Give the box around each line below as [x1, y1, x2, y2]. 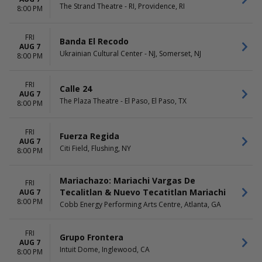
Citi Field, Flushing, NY [60, 143, 131, 153]
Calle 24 [60, 82, 92, 94]
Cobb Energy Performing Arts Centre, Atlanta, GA [60, 199, 221, 209]
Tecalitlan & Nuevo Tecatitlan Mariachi [60, 187, 226, 198]
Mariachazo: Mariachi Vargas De [60, 175, 195, 186]
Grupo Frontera [60, 231, 123, 243]
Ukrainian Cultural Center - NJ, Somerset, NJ [60, 48, 201, 58]
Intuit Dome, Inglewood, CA [60, 244, 150, 254]
